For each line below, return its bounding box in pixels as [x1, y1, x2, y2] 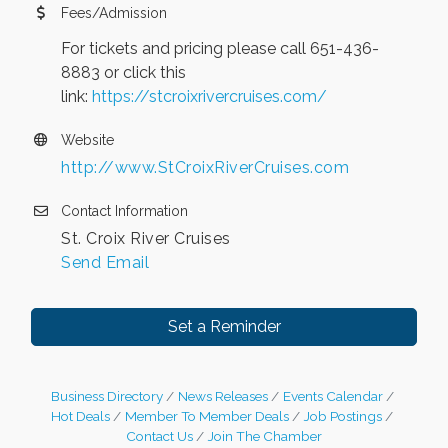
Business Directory [50, 387, 163, 404]
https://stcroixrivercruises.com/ [92, 86, 327, 106]
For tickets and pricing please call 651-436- [61, 38, 379, 58]
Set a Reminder [167, 316, 281, 336]
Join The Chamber [208, 427, 322, 444]
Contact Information [61, 202, 188, 219]
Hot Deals [51, 407, 110, 424]
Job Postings [304, 407, 382, 424]
